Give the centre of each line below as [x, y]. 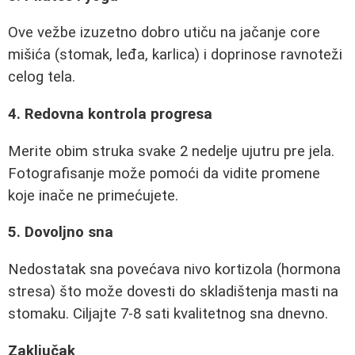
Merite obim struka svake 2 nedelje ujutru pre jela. [171, 151]
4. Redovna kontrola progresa [110, 114]
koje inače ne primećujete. [93, 195]
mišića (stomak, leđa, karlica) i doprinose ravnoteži [175, 55]
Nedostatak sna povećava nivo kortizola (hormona [174, 269]
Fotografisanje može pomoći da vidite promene [164, 173]
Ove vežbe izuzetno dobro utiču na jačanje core [164, 33]
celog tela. [42, 77]
